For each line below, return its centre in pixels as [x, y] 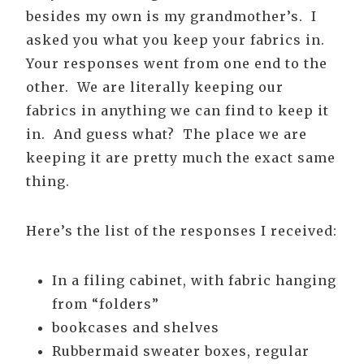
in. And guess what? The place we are [167, 134]
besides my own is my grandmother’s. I [171, 17]
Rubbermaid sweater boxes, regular [181, 351]
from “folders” [106, 304]
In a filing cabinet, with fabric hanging [194, 281]
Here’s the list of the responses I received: [182, 231]
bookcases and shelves [136, 328]
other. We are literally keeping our [155, 87]
